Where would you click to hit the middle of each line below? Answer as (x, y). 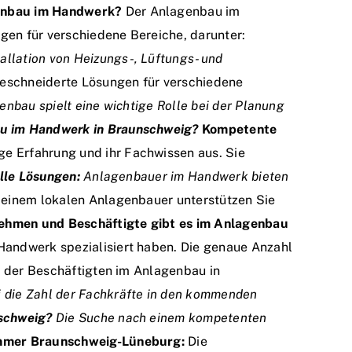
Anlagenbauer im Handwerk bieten (184, 177)
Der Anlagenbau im (181, 12)
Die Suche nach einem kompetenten (159, 318)
